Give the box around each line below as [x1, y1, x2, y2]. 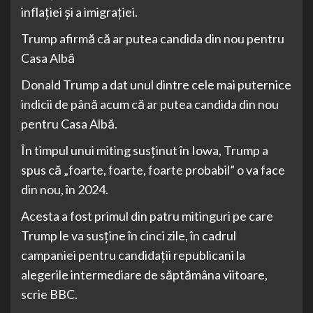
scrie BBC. [21, 286, 78, 303]
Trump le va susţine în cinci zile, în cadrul [21, 228, 236, 244]
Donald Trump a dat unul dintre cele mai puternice [21, 77, 291, 93]
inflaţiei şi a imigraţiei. [21, 4, 138, 20]
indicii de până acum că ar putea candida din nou [21, 96, 279, 112]
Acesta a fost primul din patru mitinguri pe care [21, 208, 273, 224]
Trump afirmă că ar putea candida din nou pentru [21, 31, 284, 47]
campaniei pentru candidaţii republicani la [21, 247, 245, 263]
